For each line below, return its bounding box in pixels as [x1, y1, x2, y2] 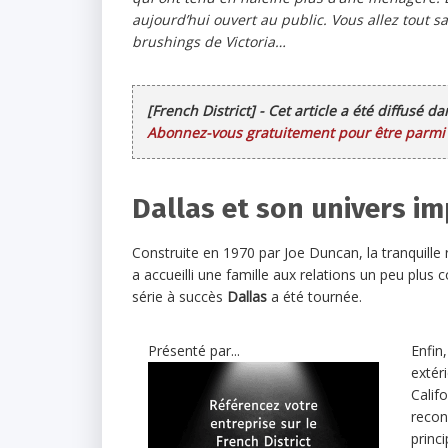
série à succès [132, 287, 227, 306]
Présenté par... [148, 341, 240, 360]
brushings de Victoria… [132, 32, 286, 51]
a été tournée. [267, 287, 362, 306]
